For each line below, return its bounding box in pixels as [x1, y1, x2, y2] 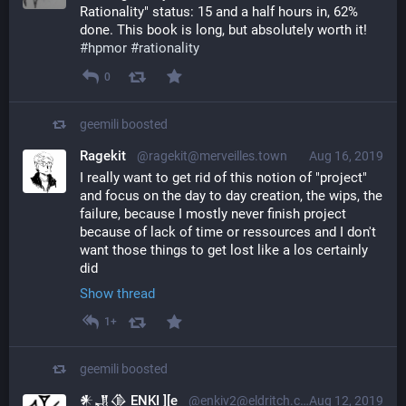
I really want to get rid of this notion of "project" [80, 169, 367, 186]
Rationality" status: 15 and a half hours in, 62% [80, 4, 358, 21]
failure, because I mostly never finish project [80, 205, 346, 222]
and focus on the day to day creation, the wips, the [80, 187, 382, 204]
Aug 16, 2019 [309, 148, 383, 163]
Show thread [80, 285, 155, 302]
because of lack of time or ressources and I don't [80, 223, 376, 240]
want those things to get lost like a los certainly [80, 241, 368, 258]
